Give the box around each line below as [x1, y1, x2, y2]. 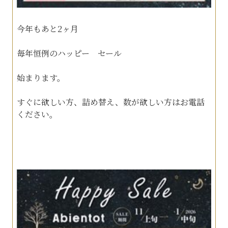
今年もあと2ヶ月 [16, 22, 78, 35]
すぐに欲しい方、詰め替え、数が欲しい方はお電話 [16, 96, 205, 108]
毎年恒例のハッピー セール [16, 47, 122, 59]
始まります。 [16, 71, 65, 83]
